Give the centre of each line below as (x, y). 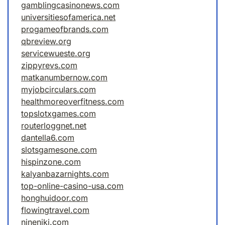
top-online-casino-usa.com (72, 186)
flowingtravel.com (55, 210)
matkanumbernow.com (64, 78)
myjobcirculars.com (59, 90)
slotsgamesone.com (59, 150)
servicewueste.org (56, 53)
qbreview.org (46, 41)
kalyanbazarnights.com (65, 174)
